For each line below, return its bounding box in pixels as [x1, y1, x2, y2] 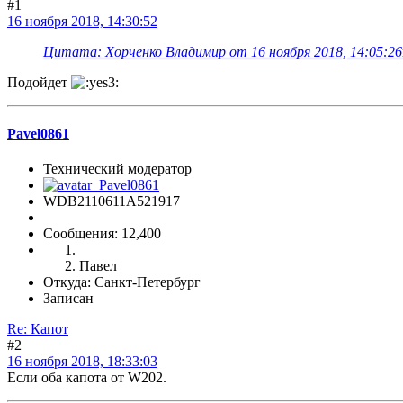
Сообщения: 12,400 [43, 226, 161, 242]
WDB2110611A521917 [43, 193, 180, 210]
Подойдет [7, 74, 71, 90]
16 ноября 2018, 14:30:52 [7, 13, 157, 29]
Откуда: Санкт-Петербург [43, 274, 201, 291]
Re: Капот [7, 321, 68, 337]
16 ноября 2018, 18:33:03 [7, 354, 157, 370]
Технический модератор [43, 161, 192, 177]
